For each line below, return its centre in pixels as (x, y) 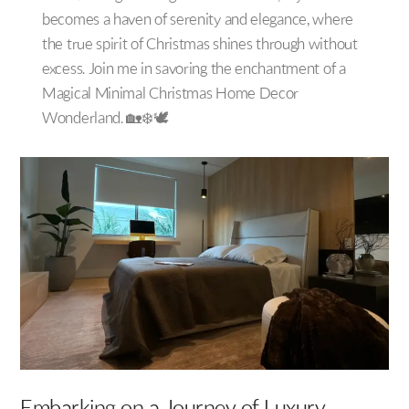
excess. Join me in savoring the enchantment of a (194, 70)
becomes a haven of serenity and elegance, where (198, 21)
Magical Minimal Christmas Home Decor (171, 95)
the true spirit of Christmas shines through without (200, 46)
